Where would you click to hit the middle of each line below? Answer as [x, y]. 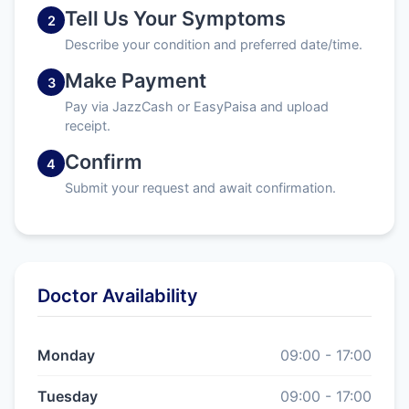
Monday [66, 355]
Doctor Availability [118, 296]
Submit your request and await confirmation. [200, 188]
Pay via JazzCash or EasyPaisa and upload [197, 106]
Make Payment [136, 80]
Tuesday [68, 396]
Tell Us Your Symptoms [175, 18]
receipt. [88, 126]
